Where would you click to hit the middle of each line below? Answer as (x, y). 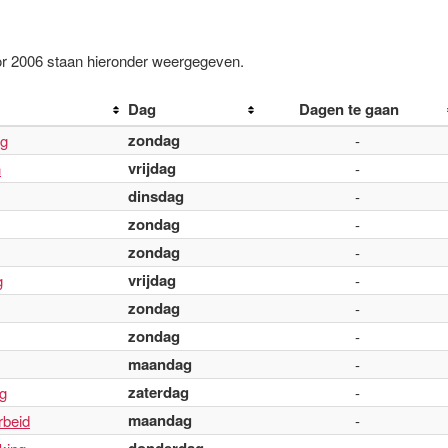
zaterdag (158, 392)
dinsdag (156, 196)
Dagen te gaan (348, 109)
